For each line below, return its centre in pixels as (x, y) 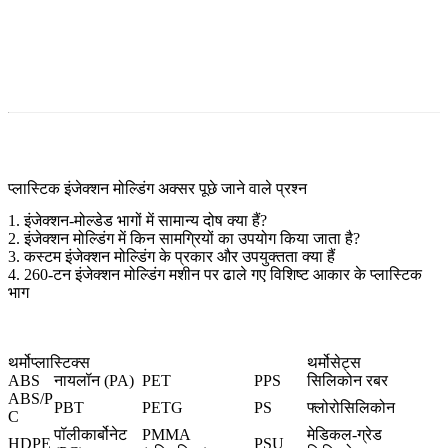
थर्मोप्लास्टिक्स (49, 363)
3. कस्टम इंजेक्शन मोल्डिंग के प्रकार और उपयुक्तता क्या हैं (171, 257)
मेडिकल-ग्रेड (344, 435)
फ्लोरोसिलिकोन (351, 408)
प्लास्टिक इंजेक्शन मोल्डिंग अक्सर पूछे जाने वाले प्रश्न (157, 189)
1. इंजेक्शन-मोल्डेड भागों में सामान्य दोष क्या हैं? (137, 221)
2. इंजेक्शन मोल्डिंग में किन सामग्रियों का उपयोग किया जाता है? (184, 239)
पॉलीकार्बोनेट (90, 435)
